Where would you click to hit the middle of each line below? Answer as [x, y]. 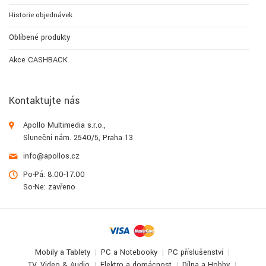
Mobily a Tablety [62, 253]
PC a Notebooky [129, 253]
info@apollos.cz [51, 156]
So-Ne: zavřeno [49, 187]
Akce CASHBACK [38, 60]
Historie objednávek [41, 15]
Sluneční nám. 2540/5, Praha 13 [78, 138]
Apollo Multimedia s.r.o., [64, 126]
